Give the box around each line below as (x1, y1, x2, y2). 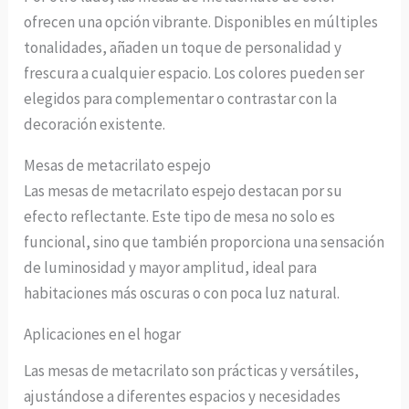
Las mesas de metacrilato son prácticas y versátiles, (24, 361, 360, 382)
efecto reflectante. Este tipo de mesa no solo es (24, 206, 336, 227)
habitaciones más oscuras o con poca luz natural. (24, 283, 341, 304)
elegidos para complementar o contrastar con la (24, 89, 338, 110)
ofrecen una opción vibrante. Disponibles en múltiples (24, 12, 379, 33)
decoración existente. (24, 114, 166, 135)
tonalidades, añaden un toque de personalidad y (24, 37, 342, 58)
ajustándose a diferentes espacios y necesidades (24, 386, 341, 407)
